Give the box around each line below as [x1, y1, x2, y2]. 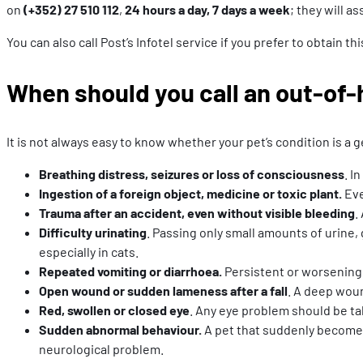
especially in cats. [39, 244, 139, 260]
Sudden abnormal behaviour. [39, 322, 202, 338]
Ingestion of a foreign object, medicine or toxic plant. [39, 186, 342, 202]
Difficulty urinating [39, 224, 147, 241]
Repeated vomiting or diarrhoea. [39, 263, 222, 280]
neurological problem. [39, 341, 164, 357]
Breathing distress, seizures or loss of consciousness [39, 166, 344, 182]
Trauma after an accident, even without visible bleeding [39, 205, 355, 221]
